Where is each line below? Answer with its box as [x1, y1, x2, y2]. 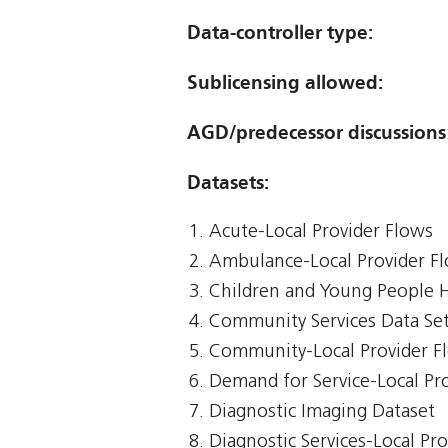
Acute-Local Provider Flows [209, 223, 434, 243]
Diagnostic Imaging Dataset [209, 403, 436, 423]
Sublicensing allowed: [187, 71, 383, 95]
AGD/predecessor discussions [187, 121, 446, 145]
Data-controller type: [187, 21, 373, 45]
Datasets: [187, 171, 269, 195]
